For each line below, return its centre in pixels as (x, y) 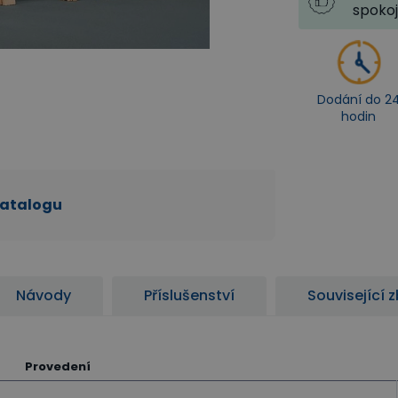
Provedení (58, 366)
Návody (44, 295)
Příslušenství (189, 295)
